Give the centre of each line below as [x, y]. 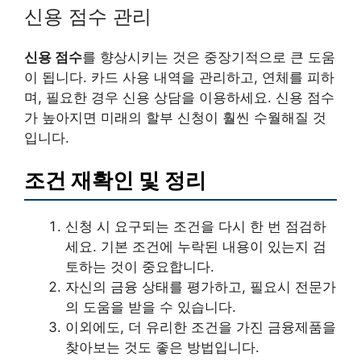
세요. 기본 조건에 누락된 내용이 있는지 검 [196, 247]
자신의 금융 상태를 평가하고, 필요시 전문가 [201, 287]
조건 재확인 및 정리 [115, 180]
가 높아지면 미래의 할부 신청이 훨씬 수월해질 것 [175, 117]
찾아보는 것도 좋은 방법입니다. [162, 348]
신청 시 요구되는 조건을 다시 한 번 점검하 [196, 227]
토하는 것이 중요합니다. [140, 267]
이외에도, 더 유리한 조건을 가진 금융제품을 [201, 328]
